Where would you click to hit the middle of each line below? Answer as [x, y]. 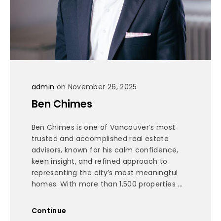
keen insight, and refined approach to [99, 161]
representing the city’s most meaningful [105, 172]
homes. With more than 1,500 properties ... [107, 184]
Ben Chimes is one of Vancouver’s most [103, 127]
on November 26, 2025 [96, 87]
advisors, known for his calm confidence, [105, 150]
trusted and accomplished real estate [100, 138]
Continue [49, 210]
